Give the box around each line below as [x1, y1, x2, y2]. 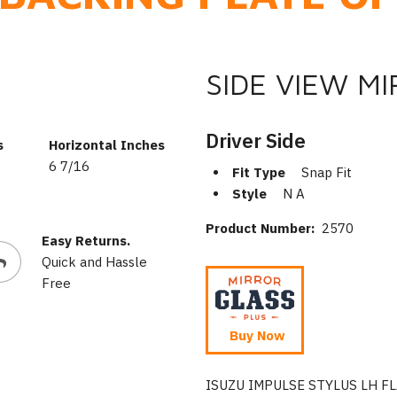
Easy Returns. [41, 231, 130, 249]
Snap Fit [300, 164, 352, 181]
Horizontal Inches [48, 136, 165, 153]
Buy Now [229, 327, 285, 344]
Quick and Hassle [41, 253, 147, 270]
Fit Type [231, 164, 285, 181]
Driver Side [205, 127, 306, 153]
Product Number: [205, 220, 322, 237]
